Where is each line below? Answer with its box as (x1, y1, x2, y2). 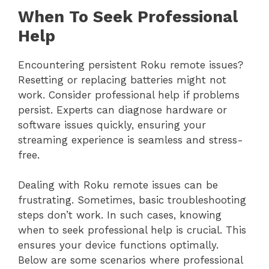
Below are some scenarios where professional (18, 254, 243, 267)
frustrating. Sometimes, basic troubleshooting (18, 194, 246, 207)
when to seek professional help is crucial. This (18, 224, 246, 237)
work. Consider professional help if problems (18, 88, 240, 101)
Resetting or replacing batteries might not (18, 73, 226, 86)
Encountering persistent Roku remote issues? (18, 58, 243, 71)
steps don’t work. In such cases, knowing (18, 209, 222, 222)
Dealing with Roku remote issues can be (18, 179, 218, 192)
